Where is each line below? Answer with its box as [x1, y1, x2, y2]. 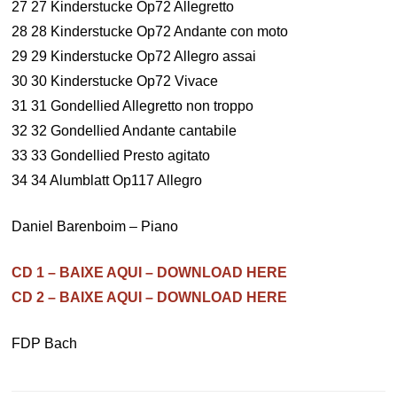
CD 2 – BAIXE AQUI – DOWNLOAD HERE [12, 290, 288, 305]
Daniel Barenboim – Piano [12, 219, 179, 234]
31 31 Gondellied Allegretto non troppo [12, 98, 254, 113]
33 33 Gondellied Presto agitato [12, 148, 211, 163]
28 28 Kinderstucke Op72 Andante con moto [12, 24, 289, 39]
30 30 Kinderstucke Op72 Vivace [12, 74, 219, 89]
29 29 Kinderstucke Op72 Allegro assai [12, 49, 257, 64]
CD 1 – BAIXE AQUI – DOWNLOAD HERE [12, 265, 288, 280]
